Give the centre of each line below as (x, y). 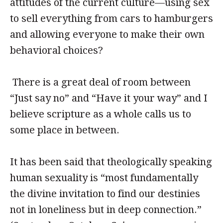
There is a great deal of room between (100, 82)
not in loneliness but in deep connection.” (106, 210)
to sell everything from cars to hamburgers (111, 18)
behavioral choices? (56, 50)
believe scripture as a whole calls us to (101, 114)
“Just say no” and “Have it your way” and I (109, 98)
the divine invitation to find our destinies (105, 194)
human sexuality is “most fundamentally (104, 178)
